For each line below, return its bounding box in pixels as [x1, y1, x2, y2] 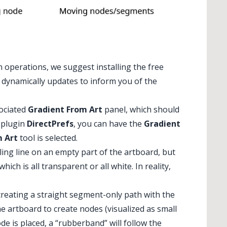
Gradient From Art [28, 103, 102, 115]
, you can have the [73, 118, 144, 129]
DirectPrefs [27, 118, 73, 129]
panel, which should [102, 103, 179, 115]
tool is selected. [18, 132, 78, 143]
